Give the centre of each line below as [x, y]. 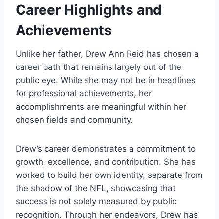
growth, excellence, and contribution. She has [106, 162]
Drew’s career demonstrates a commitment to [106, 149]
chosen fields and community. [74, 120]
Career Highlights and [89, 10]
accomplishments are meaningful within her [101, 107]
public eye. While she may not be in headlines [106, 80]
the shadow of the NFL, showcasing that [96, 188]
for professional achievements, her [84, 94]
